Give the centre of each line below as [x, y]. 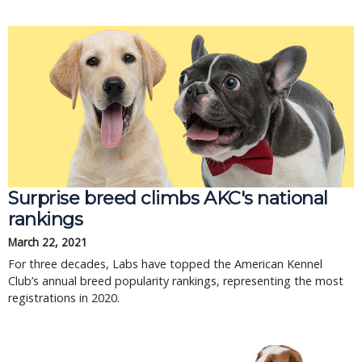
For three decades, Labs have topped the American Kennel [165, 264]
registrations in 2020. [64, 298]
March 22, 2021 [48, 242]
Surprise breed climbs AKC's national [168, 198]
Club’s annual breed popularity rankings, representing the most [176, 281]
